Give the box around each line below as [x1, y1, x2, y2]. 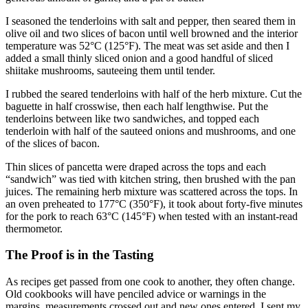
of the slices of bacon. [5, 137, 100, 149]
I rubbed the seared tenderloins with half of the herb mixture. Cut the [5, 87, 302, 100]
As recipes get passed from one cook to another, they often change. [5, 276, 295, 288]
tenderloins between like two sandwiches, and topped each [5, 112, 259, 124]
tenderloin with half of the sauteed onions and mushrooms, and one [5, 124, 296, 137]
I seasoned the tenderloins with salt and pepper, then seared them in [5, 14, 296, 27]
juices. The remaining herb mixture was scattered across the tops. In [5, 185, 298, 197]
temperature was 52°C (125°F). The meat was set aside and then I [5, 39, 289, 52]
